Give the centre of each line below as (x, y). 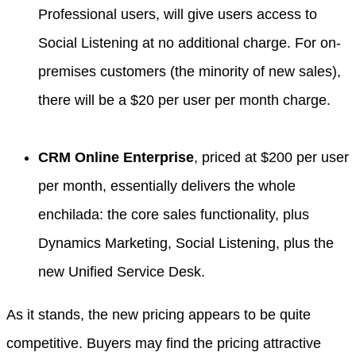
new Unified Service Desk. (122, 272)
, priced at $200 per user (271, 157)
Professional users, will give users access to (178, 14)
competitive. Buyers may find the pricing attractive (164, 343)
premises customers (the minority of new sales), (190, 72)
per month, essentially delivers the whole (167, 186)
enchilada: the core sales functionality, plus (174, 215)
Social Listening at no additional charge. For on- (190, 43)
